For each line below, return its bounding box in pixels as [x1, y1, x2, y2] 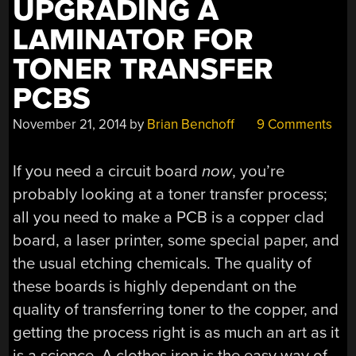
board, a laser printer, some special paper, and [13, 230, 340, 250]
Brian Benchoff [147, 116, 235, 133]
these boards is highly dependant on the [13, 276, 297, 296]
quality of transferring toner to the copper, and [13, 299, 339, 319]
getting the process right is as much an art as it [13, 322, 340, 342]
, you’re [232, 161, 285, 181]
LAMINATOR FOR [13, 22, 254, 59]
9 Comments [253, 116, 333, 133]
